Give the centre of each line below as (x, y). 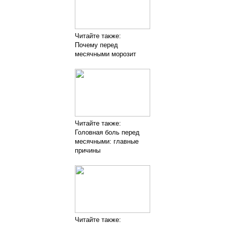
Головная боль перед (107, 132)
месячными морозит (105, 54)
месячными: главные (107, 141)
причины (88, 150)
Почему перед (96, 45)
